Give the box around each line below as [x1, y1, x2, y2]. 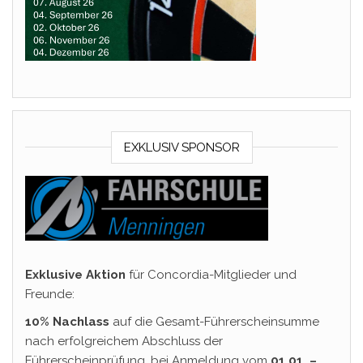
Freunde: [25, 287, 75, 301]
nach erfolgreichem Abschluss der [25, 334, 223, 348]
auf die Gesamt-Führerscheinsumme [109, 314, 319, 329]
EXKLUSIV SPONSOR [123, 140, 240, 156]
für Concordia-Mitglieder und [126, 267, 297, 282]
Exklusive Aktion [25, 267, 126, 282]
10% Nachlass [25, 314, 109, 329]
